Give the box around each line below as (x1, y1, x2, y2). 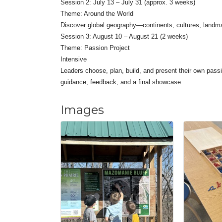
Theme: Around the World (60, 10, 133, 18)
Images (60, 103, 104, 117)
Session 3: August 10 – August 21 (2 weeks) (60, 33, 188, 41)
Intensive (60, 55, 87, 63)
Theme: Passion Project (60, 44, 130, 52)
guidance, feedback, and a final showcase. (60, 78, 183, 86)
